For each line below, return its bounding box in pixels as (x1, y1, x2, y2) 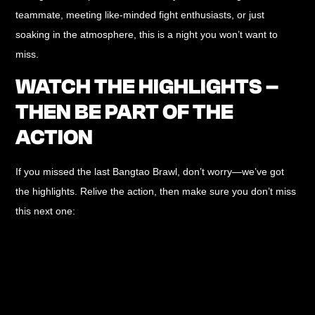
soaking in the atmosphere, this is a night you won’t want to (15, 29, 278, 41)
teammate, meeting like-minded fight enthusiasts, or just (15, 9, 265, 21)
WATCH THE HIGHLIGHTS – (15, 74, 279, 99)
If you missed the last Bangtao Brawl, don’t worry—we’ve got (15, 165, 285, 177)
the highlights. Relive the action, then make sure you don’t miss (15, 185, 297, 197)
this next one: (15, 205, 76, 217)
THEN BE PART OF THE (15, 99, 234, 124)
